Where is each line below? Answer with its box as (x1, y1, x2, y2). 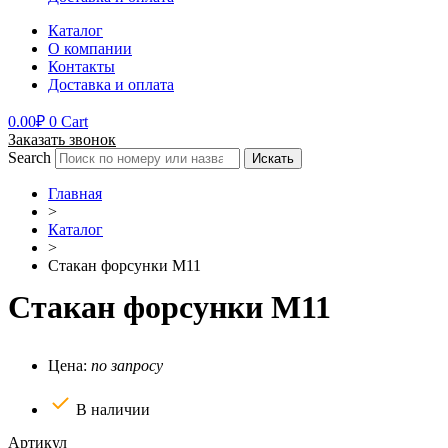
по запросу (91, 356, 163, 374)
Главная (48, 184, 102, 202)
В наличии (76, 400, 150, 418)
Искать (252, 150, 294, 166)
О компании (48, 39, 132, 57)
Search (8, 148, 51, 166)
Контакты (48, 57, 115, 75)
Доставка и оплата (48, 75, 174, 93)
